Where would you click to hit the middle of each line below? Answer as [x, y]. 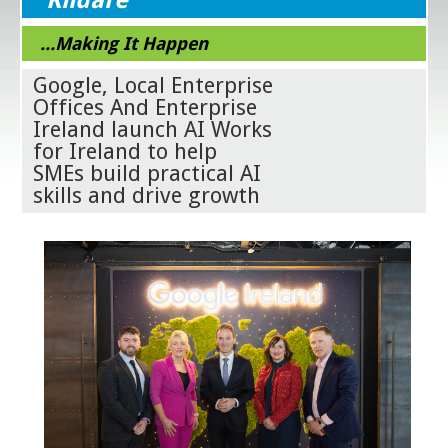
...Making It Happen [124, 43]
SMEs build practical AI [147, 173]
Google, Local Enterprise [153, 85]
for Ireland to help [125, 151]
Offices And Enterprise [145, 107]
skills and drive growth [147, 195]
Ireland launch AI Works [153, 129]
